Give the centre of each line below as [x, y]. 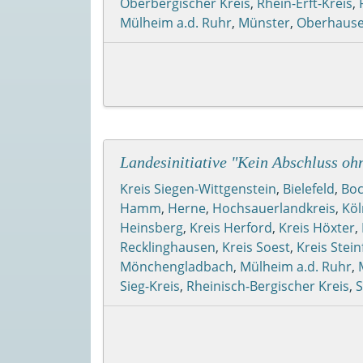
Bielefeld [309, 188]
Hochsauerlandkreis [274, 208]
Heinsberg [152, 227]
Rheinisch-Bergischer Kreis [268, 286]
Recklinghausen [168, 247]
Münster [264, 22]
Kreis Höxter [317, 227]
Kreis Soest [256, 247]
